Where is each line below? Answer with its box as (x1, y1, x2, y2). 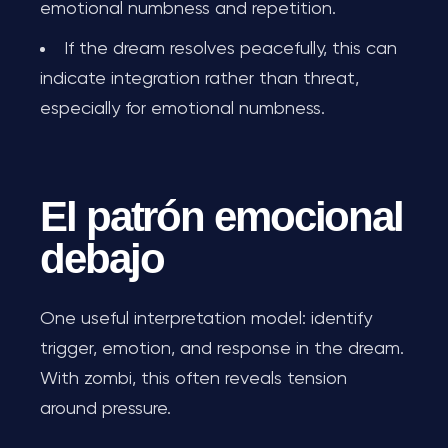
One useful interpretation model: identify (40, 310, 372, 328)
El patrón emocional (40, 193, 404, 240)
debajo (40, 235, 164, 282)
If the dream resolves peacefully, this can (64, 40, 397, 58)
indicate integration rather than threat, (40, 70, 359, 88)
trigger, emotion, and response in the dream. (40, 340, 404, 358)
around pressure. (40, 400, 171, 418)
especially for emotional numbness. (40, 100, 325, 118)
